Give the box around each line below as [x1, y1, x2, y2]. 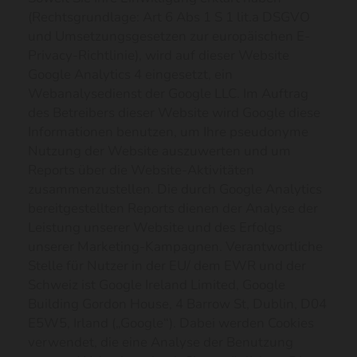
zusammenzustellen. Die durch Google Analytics [28, 180, 322, 198]
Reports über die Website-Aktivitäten [28, 161, 254, 179]
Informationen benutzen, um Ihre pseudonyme [28, 123, 308, 141]
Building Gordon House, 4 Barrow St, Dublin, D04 [28, 295, 327, 313]
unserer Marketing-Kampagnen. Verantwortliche [28, 237, 323, 256]
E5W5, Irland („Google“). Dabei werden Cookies [28, 314, 314, 332]
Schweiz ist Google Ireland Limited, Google [28, 276, 285, 294]
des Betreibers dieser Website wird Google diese [28, 104, 320, 122]
